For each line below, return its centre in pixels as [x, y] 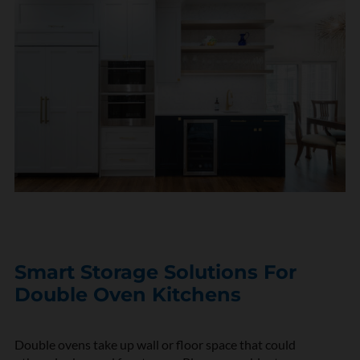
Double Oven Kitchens [128, 294]
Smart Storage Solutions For [155, 272]
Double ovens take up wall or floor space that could [155, 344]
